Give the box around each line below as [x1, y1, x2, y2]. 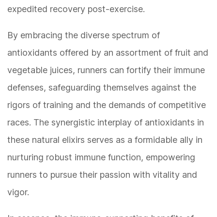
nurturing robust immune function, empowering [7, 152, 195, 163]
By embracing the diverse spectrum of [7, 30, 160, 41]
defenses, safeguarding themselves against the [7, 82, 196, 93]
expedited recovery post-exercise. [7, 4, 145, 15]
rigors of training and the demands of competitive [7, 100, 206, 110]
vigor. [7, 187, 29, 198]
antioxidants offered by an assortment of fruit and [7, 47, 208, 58]
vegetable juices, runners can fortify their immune [7, 65, 205, 76]
